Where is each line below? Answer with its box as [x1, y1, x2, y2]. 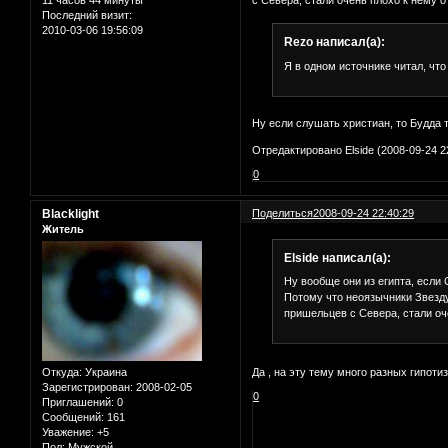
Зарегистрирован [42, 381, 130, 394]
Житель [42, 222, 84, 235]
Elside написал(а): [283, 250, 391, 265]
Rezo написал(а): [283, 35, 385, 50]
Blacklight [42, 206, 99, 221]
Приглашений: [42, 396, 114, 409]
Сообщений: [42, 411, 104, 424]
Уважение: [42, 426, 94, 439]
